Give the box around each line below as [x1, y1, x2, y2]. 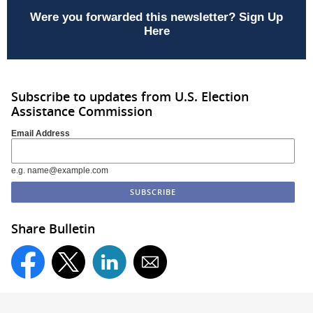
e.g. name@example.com [11, 166, 108, 175]
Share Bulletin [11, 219, 95, 237]
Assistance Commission [11, 103, 152, 120]
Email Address [11, 128, 70, 138]
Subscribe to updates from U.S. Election [11, 88, 249, 105]
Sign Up [239, 10, 283, 24]
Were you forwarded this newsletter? [30, 10, 239, 24]
